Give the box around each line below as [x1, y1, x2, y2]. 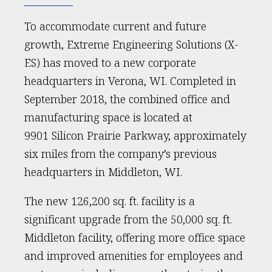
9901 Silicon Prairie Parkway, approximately [24, 128, 246, 143]
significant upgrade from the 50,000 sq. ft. [24, 212, 232, 226]
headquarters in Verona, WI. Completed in [24, 73, 236, 88]
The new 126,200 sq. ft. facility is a [24, 194, 195, 208]
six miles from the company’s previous [24, 146, 217, 161]
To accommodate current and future [24, 19, 206, 33]
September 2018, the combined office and [24, 92, 230, 106]
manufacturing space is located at [24, 110, 192, 124]
